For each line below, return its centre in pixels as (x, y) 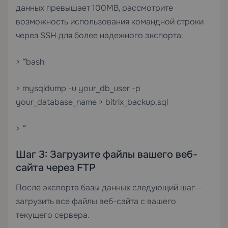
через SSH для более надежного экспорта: (99, 35)
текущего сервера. (53, 215)
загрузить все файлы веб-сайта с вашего (96, 201)
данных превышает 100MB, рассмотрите (94, 8)
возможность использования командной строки (110, 22)
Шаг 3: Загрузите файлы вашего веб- (107, 154)
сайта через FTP (56, 168)
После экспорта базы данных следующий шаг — (109, 188)
